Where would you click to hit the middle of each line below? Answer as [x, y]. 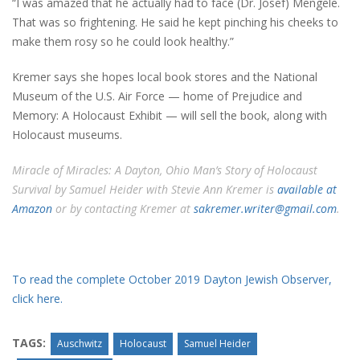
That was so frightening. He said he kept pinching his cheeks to [175, 22]
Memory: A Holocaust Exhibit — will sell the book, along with [170, 116]
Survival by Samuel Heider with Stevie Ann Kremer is [145, 190]
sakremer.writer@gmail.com [265, 209]
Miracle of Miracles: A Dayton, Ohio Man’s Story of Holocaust [165, 170]
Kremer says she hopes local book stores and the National [165, 77]
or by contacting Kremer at [123, 209]
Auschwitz [80, 344]
